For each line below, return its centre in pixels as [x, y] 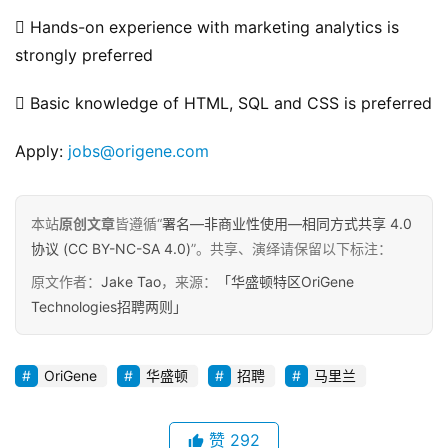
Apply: [41, 151]
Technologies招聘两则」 [109, 307]
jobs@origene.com [138, 151]
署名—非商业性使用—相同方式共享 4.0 [287, 224]
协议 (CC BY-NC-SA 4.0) [111, 249]
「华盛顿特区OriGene [285, 282]
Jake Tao [131, 282]
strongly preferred [84, 55]
